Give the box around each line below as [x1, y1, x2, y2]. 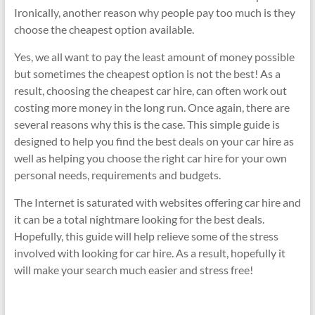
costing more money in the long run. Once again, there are [13, 100, 290, 114]
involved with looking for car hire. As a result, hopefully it [13, 245, 288, 259]
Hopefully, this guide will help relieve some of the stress [13, 229, 278, 243]
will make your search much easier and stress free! [13, 262, 253, 276]
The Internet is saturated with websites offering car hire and [13, 195, 301, 209]
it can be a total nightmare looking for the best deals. [13, 212, 264, 226]
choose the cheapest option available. [13, 22, 194, 36]
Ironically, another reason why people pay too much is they [13, 5, 295, 19]
